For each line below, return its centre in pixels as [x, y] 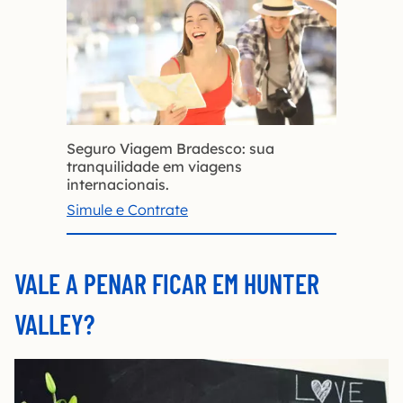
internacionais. [118, 184]
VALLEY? [54, 323]
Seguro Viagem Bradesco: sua [170, 148]
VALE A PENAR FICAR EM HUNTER [167, 283]
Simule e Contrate [127, 209]
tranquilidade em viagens [154, 166]
